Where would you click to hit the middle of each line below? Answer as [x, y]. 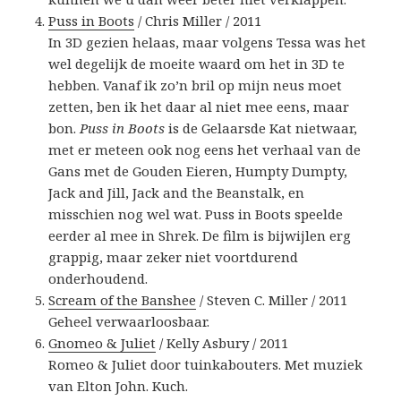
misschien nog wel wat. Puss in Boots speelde [196, 214]
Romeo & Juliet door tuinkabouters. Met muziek [206, 365]
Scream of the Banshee [123, 300]
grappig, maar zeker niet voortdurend [174, 257]
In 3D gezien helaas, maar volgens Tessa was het [208, 43]
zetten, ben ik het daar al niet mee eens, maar [199, 107]
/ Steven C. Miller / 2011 [272, 300]
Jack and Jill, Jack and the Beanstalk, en [177, 193]
